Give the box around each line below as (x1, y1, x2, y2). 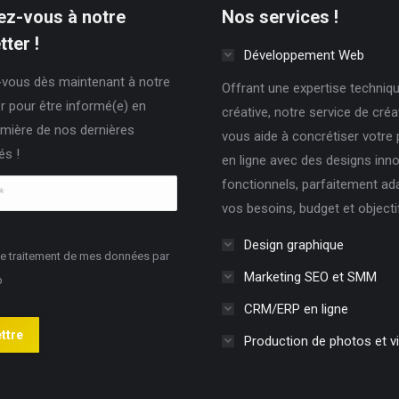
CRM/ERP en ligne (244, 300, 348, 317)
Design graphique (244, 236, 344, 253)
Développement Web (244, 46, 364, 63)
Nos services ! (222, 5, 338, 28)
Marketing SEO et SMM (244, 268, 377, 285)
